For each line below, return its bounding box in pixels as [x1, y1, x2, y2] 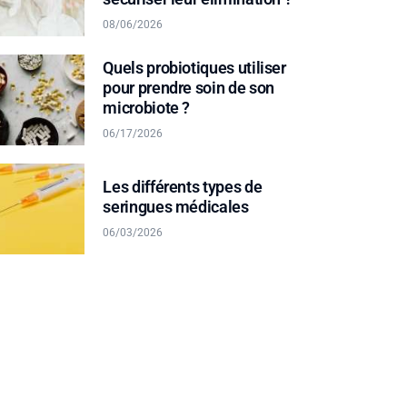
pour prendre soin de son [103, 77, 274, 97]
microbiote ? [103, 97, 191, 117]
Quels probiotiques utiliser [103, 57, 286, 77]
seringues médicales [103, 197, 249, 217]
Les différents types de [103, 177, 263, 197]
